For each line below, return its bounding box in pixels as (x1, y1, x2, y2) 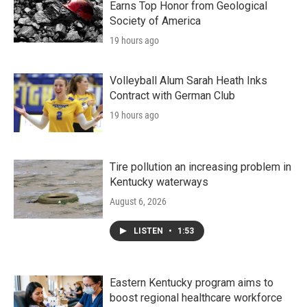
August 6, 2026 (110, 196, 167, 207)
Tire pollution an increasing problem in (110, 160, 291, 173)
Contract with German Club (110, 89, 235, 102)
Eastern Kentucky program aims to (110, 276, 273, 289)
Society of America (110, 14, 201, 27)
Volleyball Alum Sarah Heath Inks (110, 74, 267, 87)
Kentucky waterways (110, 175, 208, 188)
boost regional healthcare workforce (110, 291, 282, 304)
